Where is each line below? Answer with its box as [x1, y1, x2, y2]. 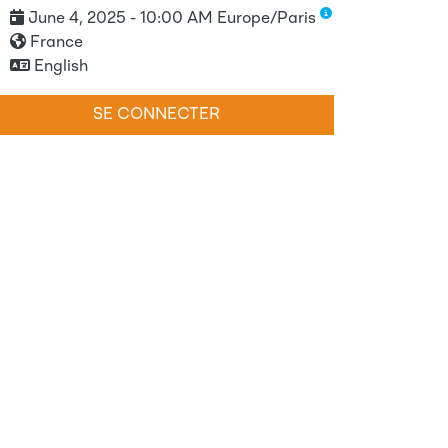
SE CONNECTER [92, 107, 220, 123]
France [30, 35, 83, 51]
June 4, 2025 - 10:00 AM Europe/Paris [28, 11, 320, 27]
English [34, 59, 88, 75]
